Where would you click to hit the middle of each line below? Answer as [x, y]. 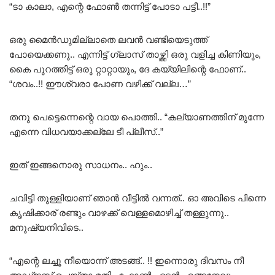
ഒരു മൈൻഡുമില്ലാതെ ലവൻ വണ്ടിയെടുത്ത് [108, 39]
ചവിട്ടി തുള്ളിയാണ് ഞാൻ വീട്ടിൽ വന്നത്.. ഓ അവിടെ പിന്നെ [137, 198]
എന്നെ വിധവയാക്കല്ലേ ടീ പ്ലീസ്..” [86, 131]
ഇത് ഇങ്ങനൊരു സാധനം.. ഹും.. [81, 165]
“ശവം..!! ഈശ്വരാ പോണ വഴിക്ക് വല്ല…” [100, 83]
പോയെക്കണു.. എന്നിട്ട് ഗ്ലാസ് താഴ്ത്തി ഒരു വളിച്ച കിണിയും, [135, 54]
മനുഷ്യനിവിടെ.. [46, 227]
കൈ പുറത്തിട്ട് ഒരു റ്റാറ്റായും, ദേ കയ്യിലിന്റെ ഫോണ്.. [128, 69]
